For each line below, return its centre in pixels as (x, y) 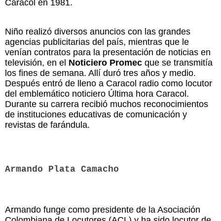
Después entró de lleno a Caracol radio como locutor (109, 83)
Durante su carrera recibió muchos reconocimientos (107, 104)
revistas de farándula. (47, 125)
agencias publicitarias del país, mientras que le (97, 42)
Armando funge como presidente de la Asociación (103, 209)
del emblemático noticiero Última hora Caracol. (97, 93)
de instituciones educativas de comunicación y (96, 114)
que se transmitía (177, 62)
